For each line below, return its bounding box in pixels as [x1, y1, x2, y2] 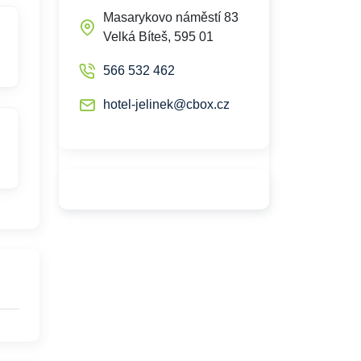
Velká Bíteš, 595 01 [103, 30, 214, 44]
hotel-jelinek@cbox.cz [103, 98, 230, 111]
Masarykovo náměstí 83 [103, 10, 239, 24]
